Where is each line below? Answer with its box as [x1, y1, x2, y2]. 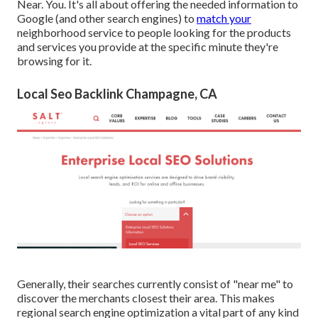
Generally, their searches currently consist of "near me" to [17, 276, 293, 290]
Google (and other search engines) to [17, 11, 197, 26]
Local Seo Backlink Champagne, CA [17, 86, 217, 102]
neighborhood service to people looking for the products [17, 26, 291, 40]
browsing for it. [17, 54, 92, 68]
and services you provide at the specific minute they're [17, 40, 278, 54]
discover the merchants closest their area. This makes [17, 290, 275, 305]
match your [197, 11, 251, 26]
